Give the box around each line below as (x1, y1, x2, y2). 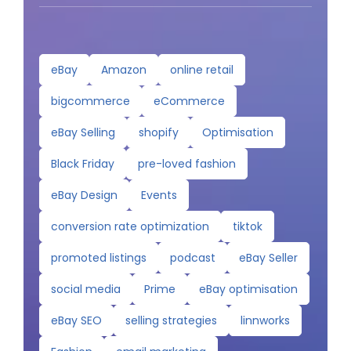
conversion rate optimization (50, 219, 209, 235)
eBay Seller (238, 250, 298, 266)
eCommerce (153, 93, 225, 110)
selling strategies (125, 313, 217, 329)
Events (140, 187, 177, 204)
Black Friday (50, 156, 114, 172)
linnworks (240, 313, 290, 329)
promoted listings (50, 250, 147, 266)
